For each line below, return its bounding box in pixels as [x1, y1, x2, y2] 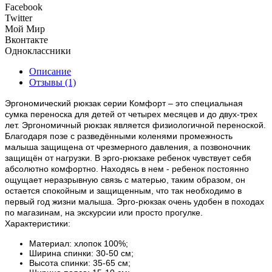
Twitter [5, 13, 32, 24]
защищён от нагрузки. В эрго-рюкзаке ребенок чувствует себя [5, 153, 251, 163]
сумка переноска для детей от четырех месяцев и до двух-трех [5, 109, 257, 120]
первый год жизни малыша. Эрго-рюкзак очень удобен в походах [5, 197, 264, 207]
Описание [29, 66, 71, 77]
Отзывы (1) [29, 77, 76, 88]
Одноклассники [5, 46, 71, 56]
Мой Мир [5, 24, 45, 35]
